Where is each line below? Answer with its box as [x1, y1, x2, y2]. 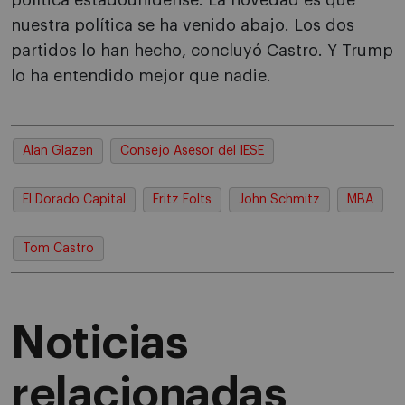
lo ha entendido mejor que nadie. [11, 68, 271, 85]
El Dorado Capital [23, 193, 126, 207]
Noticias [11, 321, 187, 367]
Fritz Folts [153, 193, 212, 207]
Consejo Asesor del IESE [120, 145, 264, 158]
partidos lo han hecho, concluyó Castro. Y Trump [11, 42, 393, 60]
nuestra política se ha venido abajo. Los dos [11, 17, 354, 34]
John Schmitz [239, 193, 320, 207]
